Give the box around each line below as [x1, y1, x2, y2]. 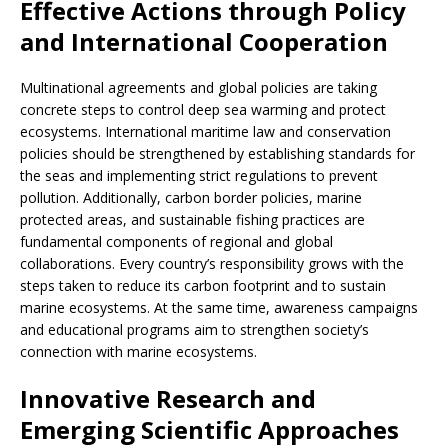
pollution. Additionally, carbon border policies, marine [20, 188, 362, 208]
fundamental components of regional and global [20, 232, 333, 252]
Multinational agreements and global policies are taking [20, 78, 377, 98]
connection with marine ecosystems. [20, 342, 257, 362]
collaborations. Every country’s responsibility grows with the [20, 254, 404, 274]
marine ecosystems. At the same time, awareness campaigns [20, 298, 418, 318]
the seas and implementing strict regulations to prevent [20, 166, 378, 186]
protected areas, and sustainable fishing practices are [20, 210, 365, 230]
